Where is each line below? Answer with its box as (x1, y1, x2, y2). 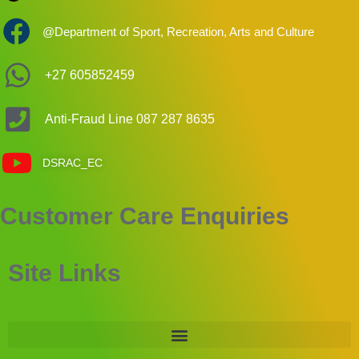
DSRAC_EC (42, 155, 103, 169)
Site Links (8, 260, 121, 287)
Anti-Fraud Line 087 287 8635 (44, 112, 215, 127)
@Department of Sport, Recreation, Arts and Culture (42, 24, 314, 38)
